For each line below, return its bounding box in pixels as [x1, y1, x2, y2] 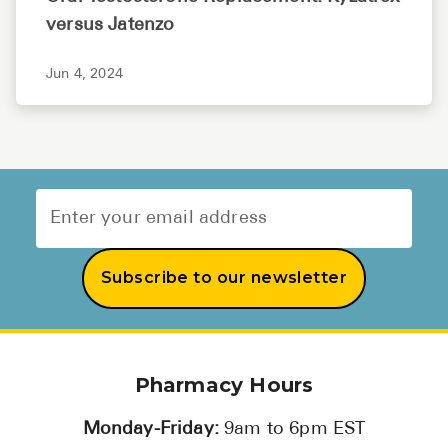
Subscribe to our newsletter [100, 268, 348, 288]
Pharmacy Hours [134, 372, 314, 397]
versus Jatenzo [46, 15, 175, 35]
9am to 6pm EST [224, 419, 366, 439]
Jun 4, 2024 [46, 66, 123, 82]
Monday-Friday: [82, 419, 225, 439]
